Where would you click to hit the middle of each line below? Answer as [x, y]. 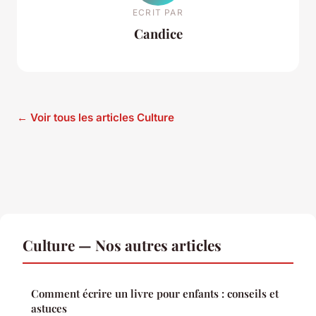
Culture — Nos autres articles [122, 244]
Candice [158, 34]
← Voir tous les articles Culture [96, 117]
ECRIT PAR [158, 13]
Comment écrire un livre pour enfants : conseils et [155, 293]
